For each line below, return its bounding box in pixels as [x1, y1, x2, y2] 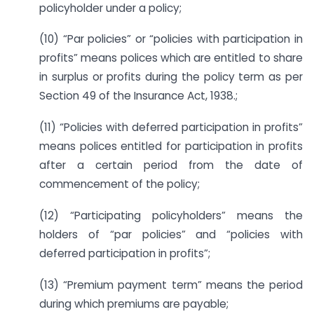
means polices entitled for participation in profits [39, 139, 303, 154]
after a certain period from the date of [39, 158, 303, 173]
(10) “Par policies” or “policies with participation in [39, 32, 303, 47]
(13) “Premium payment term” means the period [39, 277, 303, 292]
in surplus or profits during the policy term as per [39, 69, 303, 85]
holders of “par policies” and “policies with [39, 226, 303, 242]
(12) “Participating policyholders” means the [39, 207, 303, 223]
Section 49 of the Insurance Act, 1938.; [39, 88, 238, 104]
